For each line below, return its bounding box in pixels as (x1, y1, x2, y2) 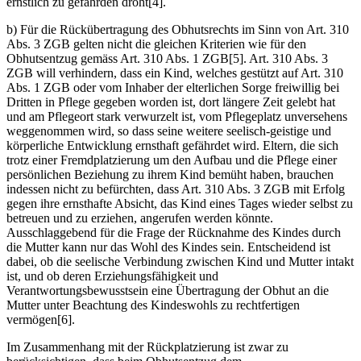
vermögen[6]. (6, 313, 75, 327)
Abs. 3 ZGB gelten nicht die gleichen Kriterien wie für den (6, 37, 306, 52)
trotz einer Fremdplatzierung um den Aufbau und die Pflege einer (6, 153, 337, 168)
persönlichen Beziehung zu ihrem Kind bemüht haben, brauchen (6, 168, 334, 182)
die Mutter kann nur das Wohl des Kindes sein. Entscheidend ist (6, 240, 330, 255)
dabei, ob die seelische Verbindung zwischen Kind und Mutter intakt (6, 255, 354, 269)
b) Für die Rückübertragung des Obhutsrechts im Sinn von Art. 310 (6, 23, 349, 37)
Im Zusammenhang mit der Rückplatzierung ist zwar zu (6, 340, 288, 355)
